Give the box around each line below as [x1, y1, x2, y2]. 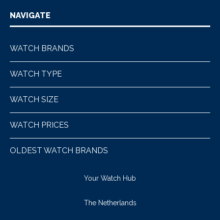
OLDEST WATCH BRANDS [10, 146, 108, 155]
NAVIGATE [10, 11, 51, 20]
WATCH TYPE [10, 69, 62, 79]
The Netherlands [83, 199, 137, 207]
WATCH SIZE [10, 95, 58, 104]
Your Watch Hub [84, 174, 136, 182]
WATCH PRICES [10, 120, 69, 130]
